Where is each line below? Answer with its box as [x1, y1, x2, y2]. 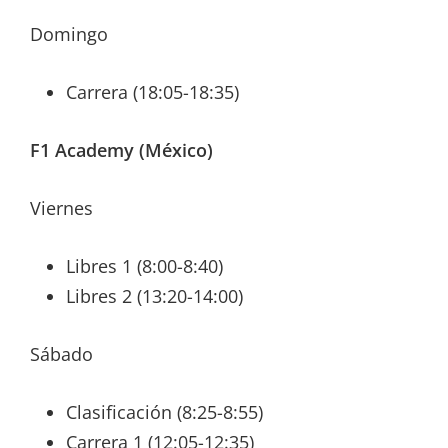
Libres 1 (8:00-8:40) [66, 254, 223, 279]
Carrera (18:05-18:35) [66, 80, 239, 105]
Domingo [30, 22, 108, 47]
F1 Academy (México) [30, 138, 213, 163]
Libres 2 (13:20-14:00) [66, 284, 243, 309]
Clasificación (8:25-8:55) [66, 400, 263, 425]
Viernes [30, 196, 93, 221]
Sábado [30, 342, 93, 367]
